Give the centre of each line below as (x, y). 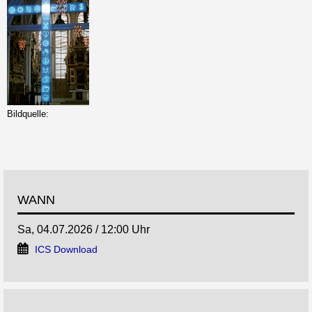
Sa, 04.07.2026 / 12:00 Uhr (84, 230)
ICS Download (66, 250)
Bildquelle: (28, 114)
